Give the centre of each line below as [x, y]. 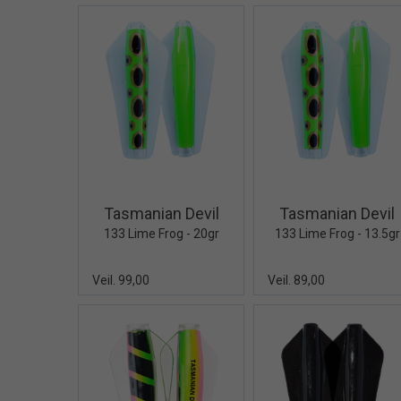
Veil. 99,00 [121, 280]
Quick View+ [211, 177]
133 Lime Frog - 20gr [161, 233]
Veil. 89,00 [297, 280]
